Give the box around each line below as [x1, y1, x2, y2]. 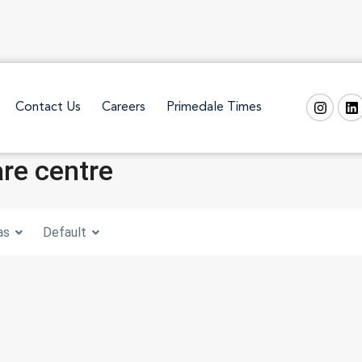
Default [43, 224, 86, 240]
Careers [102, 101, 145, 115]
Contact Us [15, 101, 81, 115]
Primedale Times [166, 101, 262, 115]
